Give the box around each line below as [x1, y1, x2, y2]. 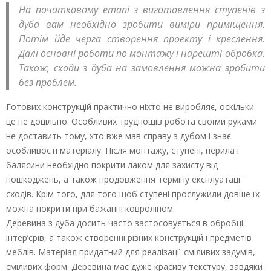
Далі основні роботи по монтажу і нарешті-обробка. [19, 47, 265, 60]
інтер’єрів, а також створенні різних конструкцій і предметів [6, 232, 252, 244]
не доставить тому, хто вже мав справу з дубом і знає [6, 130, 231, 142]
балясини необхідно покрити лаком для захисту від [6, 159, 218, 171]
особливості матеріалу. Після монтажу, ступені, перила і [6, 145, 239, 157]
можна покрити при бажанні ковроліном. [6, 203, 175, 215]
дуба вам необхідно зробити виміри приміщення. [19, 18, 265, 31]
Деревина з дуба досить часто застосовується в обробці [6, 217, 243, 229]
